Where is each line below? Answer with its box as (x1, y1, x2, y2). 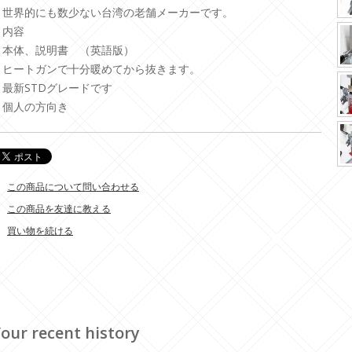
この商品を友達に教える (7, 202, 111, 216)
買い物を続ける (7, 224, 73, 238)
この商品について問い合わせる (7, 180, 139, 194)
